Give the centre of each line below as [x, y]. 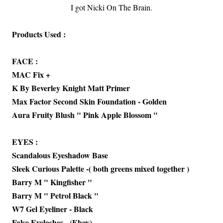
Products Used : [39, 34]
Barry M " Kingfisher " [52, 182]
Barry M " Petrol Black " [55, 195]
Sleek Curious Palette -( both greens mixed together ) [101, 168]
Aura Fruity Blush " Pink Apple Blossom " [85, 115]
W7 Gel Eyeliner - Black [53, 209]
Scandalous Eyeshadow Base [60, 155]
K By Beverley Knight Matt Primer [71, 88]
